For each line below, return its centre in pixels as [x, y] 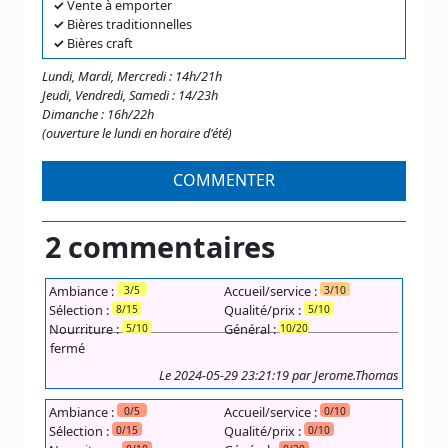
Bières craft [98, 43]
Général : [251, 329]
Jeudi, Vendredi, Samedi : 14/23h [130, 95]
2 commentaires [160, 246]
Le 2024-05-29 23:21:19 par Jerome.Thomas [279, 375]
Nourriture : [85, 329]
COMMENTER [224, 180]
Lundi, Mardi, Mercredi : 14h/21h [132, 76]
